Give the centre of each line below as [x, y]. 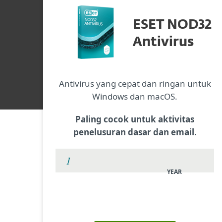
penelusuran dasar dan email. [135, 132]
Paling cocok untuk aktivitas [135, 119]
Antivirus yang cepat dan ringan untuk [135, 83]
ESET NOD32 [172, 25]
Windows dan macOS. [135, 96]
